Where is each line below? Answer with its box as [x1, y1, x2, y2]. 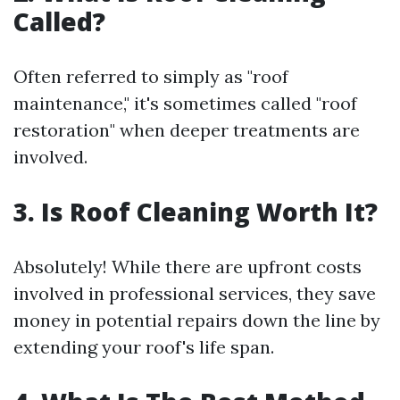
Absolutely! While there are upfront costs [13, 255, 362, 278]
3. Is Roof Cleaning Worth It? [13, 195, 378, 229]
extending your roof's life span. [13, 336, 274, 358]
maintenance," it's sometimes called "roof [13, 92, 357, 114]
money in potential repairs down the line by [13, 309, 380, 331]
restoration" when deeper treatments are [13, 119, 360, 141]
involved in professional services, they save [13, 282, 376, 304]
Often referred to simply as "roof [13, 65, 288, 87]
